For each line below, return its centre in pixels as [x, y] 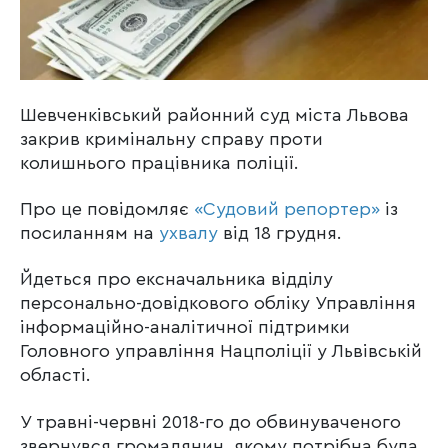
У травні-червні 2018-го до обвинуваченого [210, 421]
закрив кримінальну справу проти [171, 138]
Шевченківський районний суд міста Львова [214, 114]
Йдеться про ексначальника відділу [176, 279]
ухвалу [188, 232]
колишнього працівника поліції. [159, 162]
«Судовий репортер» [287, 208]
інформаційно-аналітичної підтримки [185, 327]
